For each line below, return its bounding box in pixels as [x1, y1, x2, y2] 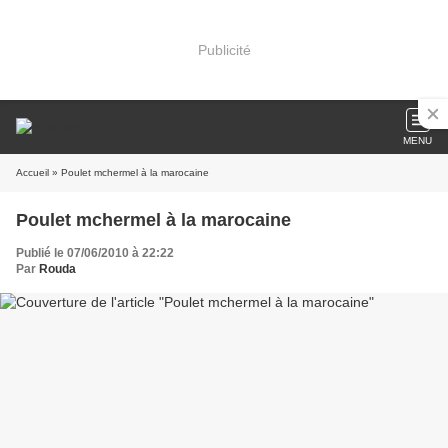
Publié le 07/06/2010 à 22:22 [16, 246, 174, 260]
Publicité [197, 41, 251, 58]
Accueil [16, 167, 49, 178]
